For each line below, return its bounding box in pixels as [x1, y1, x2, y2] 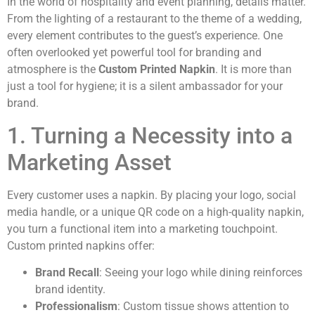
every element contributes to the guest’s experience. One [7, 29, 283, 43]
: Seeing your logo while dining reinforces [99, 266, 302, 280]
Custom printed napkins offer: [7, 238, 155, 252]
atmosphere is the [7, 63, 98, 77]
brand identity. [35, 283, 105, 297]
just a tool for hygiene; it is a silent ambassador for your [7, 79, 283, 94]
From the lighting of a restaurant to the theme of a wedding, [7, 12, 302, 26]
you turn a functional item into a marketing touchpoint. [7, 221, 278, 236]
